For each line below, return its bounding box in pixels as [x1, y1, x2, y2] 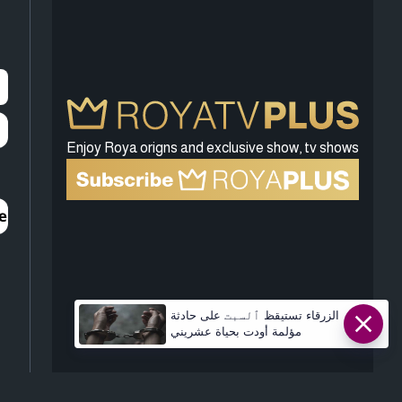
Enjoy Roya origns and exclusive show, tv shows [66, 140, 359, 156]
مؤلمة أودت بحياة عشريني [170, 325, 301, 338]
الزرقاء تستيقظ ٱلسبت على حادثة [170, 309, 339, 322]
